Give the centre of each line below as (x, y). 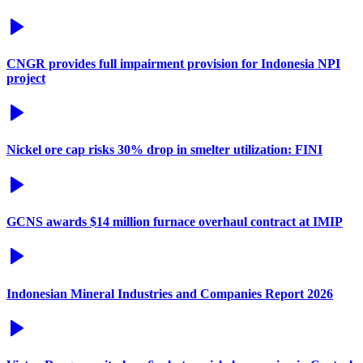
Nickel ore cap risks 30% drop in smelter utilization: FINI (164, 150)
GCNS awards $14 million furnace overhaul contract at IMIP (175, 221)
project (26, 78)
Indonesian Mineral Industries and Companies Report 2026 (170, 293)
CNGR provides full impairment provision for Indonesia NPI (173, 63)
